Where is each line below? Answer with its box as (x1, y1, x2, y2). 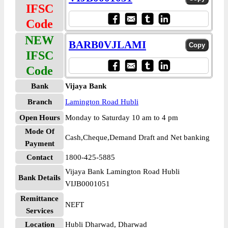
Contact (26, 153, 53, 161)
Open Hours (19, 113, 60, 122)
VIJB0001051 (65, 180, 110, 188)
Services (25, 207, 53, 215)
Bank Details (18, 174, 61, 182)
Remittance (20, 194, 59, 203)
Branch (27, 98, 52, 106)
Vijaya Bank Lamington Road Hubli (65, 167, 180, 176)
